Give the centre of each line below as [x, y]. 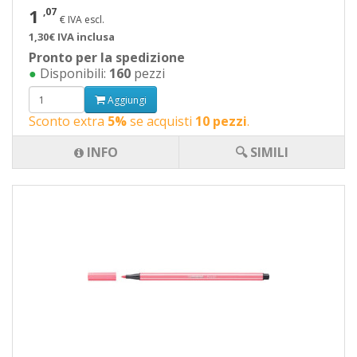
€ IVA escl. [82, 20]
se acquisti [161, 121]
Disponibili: [73, 73]
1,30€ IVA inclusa [72, 37]
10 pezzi [221, 121]
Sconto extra [68, 121]
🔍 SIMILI [262, 152]
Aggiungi [126, 100]
